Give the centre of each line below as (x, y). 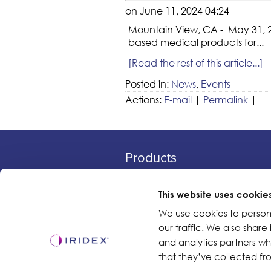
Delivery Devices (163, 194)
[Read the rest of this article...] (196, 62)
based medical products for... (196, 42)
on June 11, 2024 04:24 (177, 10)
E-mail (178, 99)
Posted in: (148, 83)
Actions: (145, 99)
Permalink (226, 99)
